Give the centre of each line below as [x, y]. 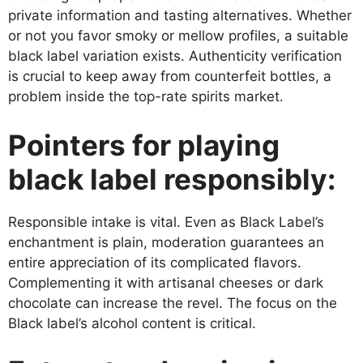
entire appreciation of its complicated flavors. [155, 262]
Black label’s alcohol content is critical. [132, 323]
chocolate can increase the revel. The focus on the [173, 303]
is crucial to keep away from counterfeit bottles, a [170, 77]
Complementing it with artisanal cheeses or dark [166, 282]
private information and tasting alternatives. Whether [180, 16]
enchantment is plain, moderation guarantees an [166, 242]
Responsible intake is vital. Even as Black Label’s [166, 222]
